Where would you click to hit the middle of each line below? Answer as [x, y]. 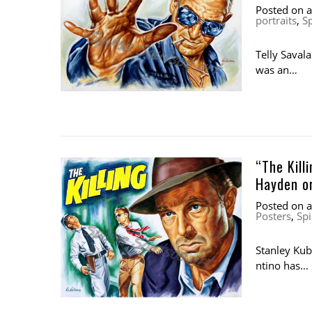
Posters [273, 216]
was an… [276, 69]
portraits [276, 20]
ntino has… [282, 265]
